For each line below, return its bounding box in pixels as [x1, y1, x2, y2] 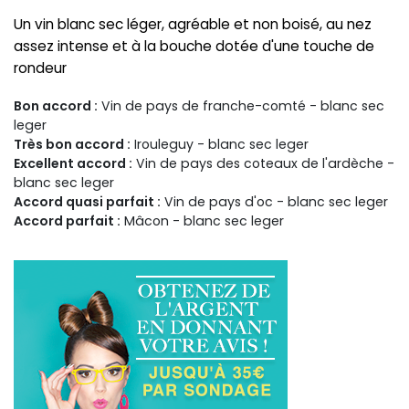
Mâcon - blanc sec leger [121, 211, 284, 230]
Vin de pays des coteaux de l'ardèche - [132, 153, 394, 173]
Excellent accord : [14, 153, 132, 173]
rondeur [14, 58, 67, 79]
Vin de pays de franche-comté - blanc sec [98, 96, 384, 115]
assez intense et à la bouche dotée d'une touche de [14, 37, 374, 57]
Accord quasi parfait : [14, 192, 161, 211]
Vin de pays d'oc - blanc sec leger [161, 192, 388, 211]
